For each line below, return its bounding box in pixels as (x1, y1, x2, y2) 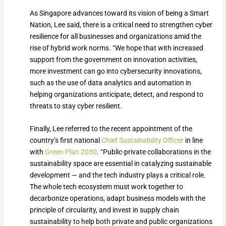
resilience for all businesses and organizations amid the (29, 32, 201, 40)
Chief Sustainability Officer (101, 136, 184, 145)
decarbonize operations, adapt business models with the (29, 194, 205, 203)
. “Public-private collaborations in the (96, 148, 211, 156)
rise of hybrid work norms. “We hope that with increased (29, 44, 203, 52)
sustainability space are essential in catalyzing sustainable (29, 159, 211, 168)
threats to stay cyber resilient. (29, 102, 122, 110)
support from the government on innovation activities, (29, 55, 197, 64)
